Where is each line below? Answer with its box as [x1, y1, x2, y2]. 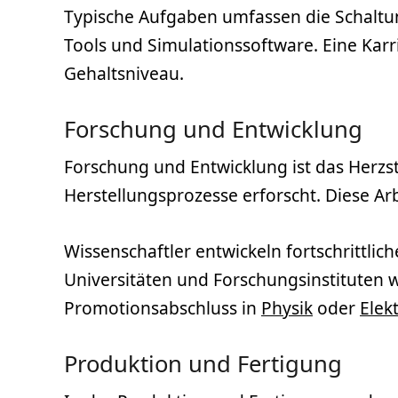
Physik [261, 295, 313, 320]
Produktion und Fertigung [64, 347, 342, 379]
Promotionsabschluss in [64, 295, 261, 320]
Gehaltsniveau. [64, 61, 184, 86]
